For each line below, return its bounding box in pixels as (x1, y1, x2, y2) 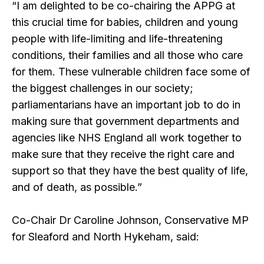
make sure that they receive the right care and (12, 148, 235, 161)
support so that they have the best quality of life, (12, 164, 248, 177)
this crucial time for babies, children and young (12, 16, 238, 29)
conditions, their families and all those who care (12, 49, 243, 62)
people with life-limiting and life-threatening (12, 32, 223, 45)
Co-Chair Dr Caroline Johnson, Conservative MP (12, 214, 249, 227)
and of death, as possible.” (12, 181, 142, 194)
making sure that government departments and (12, 115, 239, 128)
